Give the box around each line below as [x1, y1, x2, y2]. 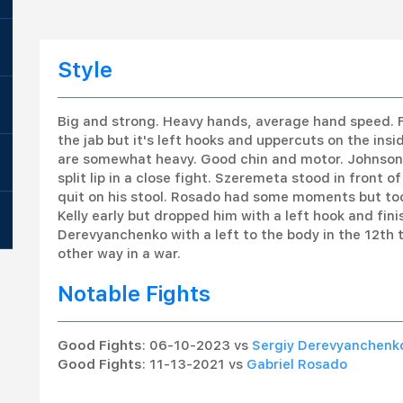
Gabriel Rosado [246, 356, 347, 372]
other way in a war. [58, 246, 181, 262]
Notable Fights [58, 281, 210, 307]
